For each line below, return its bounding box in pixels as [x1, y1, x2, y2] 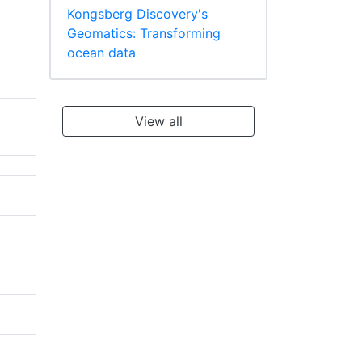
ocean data [67, 44, 136, 61]
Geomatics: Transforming [67, 25, 221, 42]
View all [134, 113, 183, 130]
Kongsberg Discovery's [67, 6, 208, 23]
